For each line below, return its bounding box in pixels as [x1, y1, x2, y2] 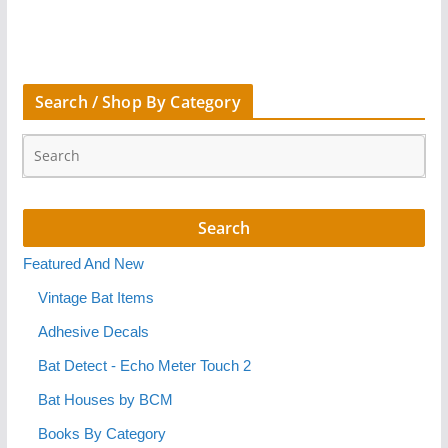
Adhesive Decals [37, 323, 149, 340]
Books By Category [37, 425, 166, 442]
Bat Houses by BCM [37, 391, 173, 408]
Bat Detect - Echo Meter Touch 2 [37, 357, 251, 374]
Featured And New [22, 255, 144, 272]
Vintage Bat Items [37, 289, 154, 306]
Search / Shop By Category [34, 90, 241, 113]
